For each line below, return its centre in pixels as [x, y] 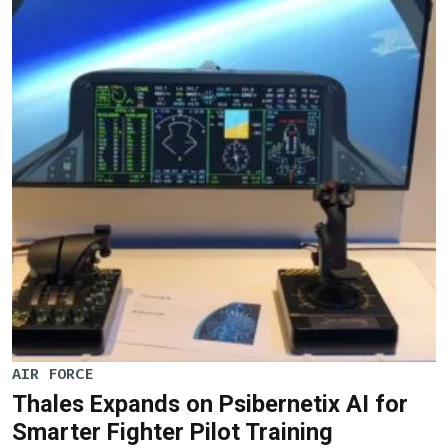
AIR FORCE [52, 374]
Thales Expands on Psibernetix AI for [210, 403]
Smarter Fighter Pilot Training [172, 431]
